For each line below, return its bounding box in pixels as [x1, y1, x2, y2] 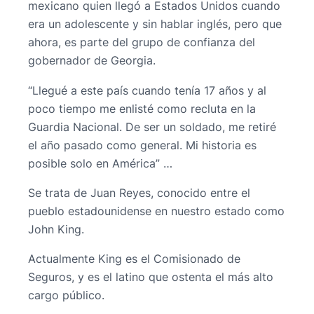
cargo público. [28, 288, 104, 303]
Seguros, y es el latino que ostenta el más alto [28, 270, 273, 285]
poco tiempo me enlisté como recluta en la [28, 101, 256, 116]
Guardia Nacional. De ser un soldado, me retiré [28, 119, 276, 134]
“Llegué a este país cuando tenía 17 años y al [28, 83, 266, 97]
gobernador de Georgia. [28, 53, 156, 68]
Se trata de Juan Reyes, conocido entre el [28, 185, 250, 200]
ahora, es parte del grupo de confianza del [28, 35, 255, 50]
